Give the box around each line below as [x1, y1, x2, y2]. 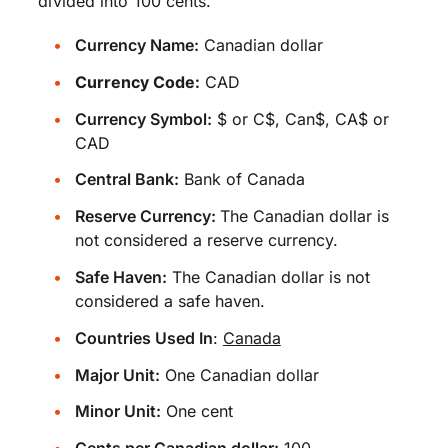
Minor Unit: [74, 401, 161, 422]
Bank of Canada [178, 169, 305, 190]
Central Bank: [74, 169, 179, 190]
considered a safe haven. [74, 290, 265, 311]
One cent [160, 401, 233, 422]
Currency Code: [74, 71, 200, 92]
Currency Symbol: [74, 108, 212, 129]
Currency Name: [74, 35, 199, 55]
